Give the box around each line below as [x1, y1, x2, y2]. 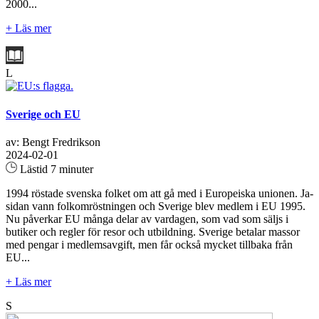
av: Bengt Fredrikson [6, 135, 100, 148]
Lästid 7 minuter [17, 162, 93, 175]
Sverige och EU [6, 108, 80, 120]
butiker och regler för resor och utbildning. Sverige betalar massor [6, 225, 300, 238]
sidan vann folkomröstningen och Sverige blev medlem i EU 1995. [6, 199, 305, 212]
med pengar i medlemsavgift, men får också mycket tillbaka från [6, 238, 293, 251]
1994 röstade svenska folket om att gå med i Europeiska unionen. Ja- [6, 187, 313, 199]
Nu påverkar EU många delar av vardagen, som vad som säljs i [6, 212, 288, 225]
